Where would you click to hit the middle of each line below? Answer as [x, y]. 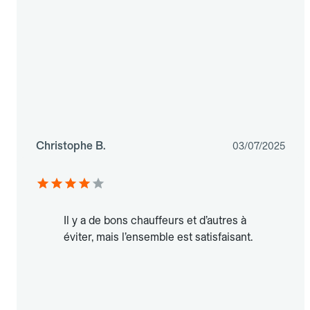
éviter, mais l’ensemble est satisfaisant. [158, 237]
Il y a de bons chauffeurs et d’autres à [155, 221]
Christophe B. [71, 146]
